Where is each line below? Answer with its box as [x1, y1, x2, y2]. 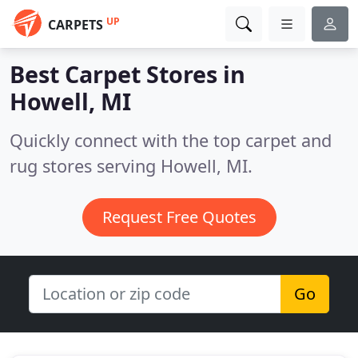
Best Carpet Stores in [10, 58, 245, 89]
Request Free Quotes [101, 206, 257, 228]
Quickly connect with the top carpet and [10, 129, 332, 152]
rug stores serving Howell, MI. [10, 154, 253, 177]
